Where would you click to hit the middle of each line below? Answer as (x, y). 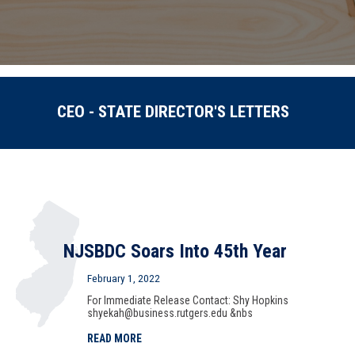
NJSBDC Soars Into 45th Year (175, 251)
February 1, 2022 (124, 278)
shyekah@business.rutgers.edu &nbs (170, 313)
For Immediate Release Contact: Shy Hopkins (188, 300)
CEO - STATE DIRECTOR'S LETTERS (173, 112)
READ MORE (115, 338)
